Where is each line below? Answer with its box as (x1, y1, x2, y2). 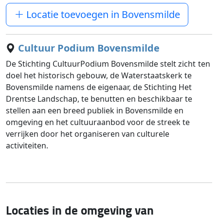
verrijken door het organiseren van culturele (6, 128, 170, 139)
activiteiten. (6, 140, 49, 151)
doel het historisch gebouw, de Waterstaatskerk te (6, 70, 192, 81)
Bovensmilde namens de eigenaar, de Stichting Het (6, 82, 192, 92)
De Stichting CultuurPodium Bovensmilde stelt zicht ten (6, 58, 210, 69)
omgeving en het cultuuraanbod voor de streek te (6, 117, 190, 127)
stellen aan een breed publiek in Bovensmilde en (6, 105, 184, 116)
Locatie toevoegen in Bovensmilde (24, 8, 181, 21)
